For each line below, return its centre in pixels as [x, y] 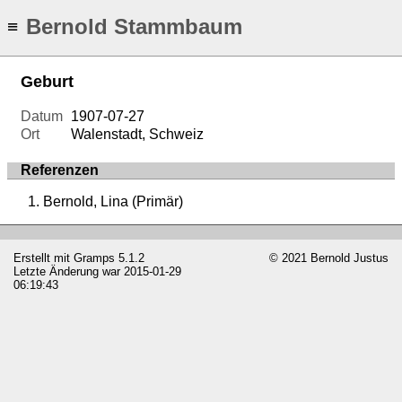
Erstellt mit [44, 258]
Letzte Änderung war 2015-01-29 [97, 272]
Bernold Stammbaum [134, 27]
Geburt [47, 82]
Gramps [94, 258]
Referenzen [60, 170]
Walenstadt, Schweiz [138, 135]
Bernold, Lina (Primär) [113, 202]
